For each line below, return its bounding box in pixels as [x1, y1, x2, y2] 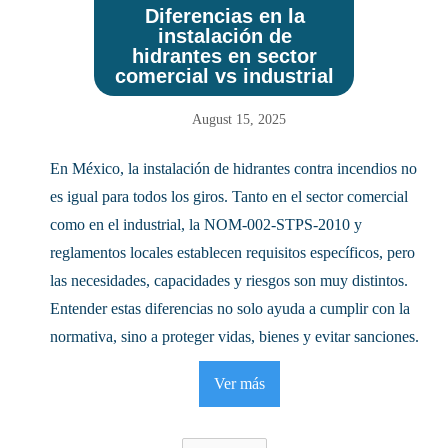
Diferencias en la [144, 4, 305, 27]
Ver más [213, 374, 265, 392]
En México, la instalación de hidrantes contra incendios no [50, 159, 417, 177]
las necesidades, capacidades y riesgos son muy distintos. [50, 271, 408, 289]
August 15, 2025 [192, 111, 286, 127]
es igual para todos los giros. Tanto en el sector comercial [50, 187, 408, 205]
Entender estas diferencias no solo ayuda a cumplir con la [50, 299, 410, 317]
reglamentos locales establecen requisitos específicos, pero [50, 243, 415, 261]
